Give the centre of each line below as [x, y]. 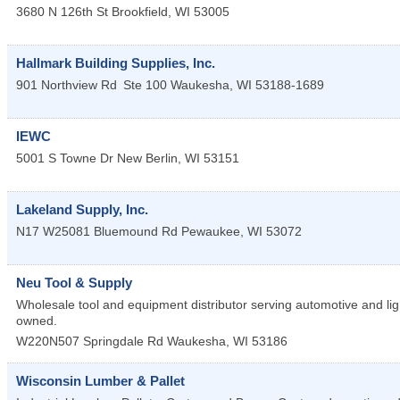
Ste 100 [145, 85]
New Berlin [147, 158]
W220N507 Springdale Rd [90, 342]
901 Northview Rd [67, 85]
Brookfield [140, 12]
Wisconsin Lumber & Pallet [100, 381]
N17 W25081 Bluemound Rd [97, 232]
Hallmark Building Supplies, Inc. [116, 63]
